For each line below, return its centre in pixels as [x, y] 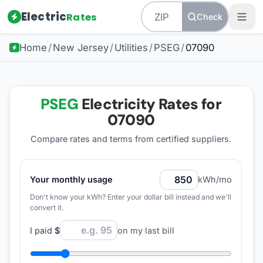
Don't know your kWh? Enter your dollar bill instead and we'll [130, 197]
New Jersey [80, 48]
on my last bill [146, 230]
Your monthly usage [71, 180]
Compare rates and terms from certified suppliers [129, 139]
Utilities [131, 48]
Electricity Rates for [150, 104]
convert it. [47, 207]
